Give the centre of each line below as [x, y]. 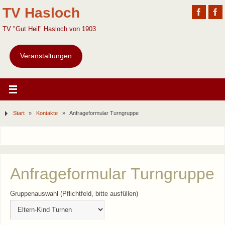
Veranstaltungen [46, 56]
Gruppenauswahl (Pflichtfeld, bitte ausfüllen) [74, 194]
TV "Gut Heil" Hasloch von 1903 [49, 29]
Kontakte [47, 113]
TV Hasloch [41, 13]
